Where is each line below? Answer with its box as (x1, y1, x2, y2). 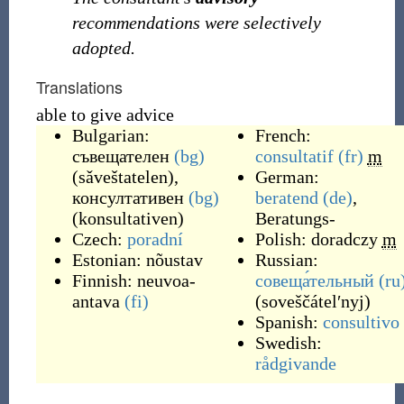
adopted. (71, 38, 135, 58)
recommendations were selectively (71, 13, 321, 32)
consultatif (254, 146, 334, 166)
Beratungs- (254, 208, 335, 228)
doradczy (310, 229, 378, 249)
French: (254, 125, 311, 145)
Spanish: (254, 312, 323, 332)
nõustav (145, 250, 203, 270)
